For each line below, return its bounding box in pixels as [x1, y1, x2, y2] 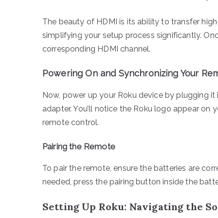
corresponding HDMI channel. [42, 44, 151, 54]
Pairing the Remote [42, 141, 115, 151]
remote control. [42, 117, 99, 127]
